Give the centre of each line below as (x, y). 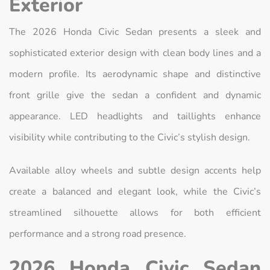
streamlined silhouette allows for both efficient (135, 213)
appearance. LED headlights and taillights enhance (135, 117)
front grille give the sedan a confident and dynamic (135, 96)
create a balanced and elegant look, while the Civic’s (135, 192)
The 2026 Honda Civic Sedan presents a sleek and (135, 32)
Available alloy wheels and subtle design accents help (135, 171)
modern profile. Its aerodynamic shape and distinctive (135, 74)
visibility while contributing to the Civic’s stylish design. (130, 138)
